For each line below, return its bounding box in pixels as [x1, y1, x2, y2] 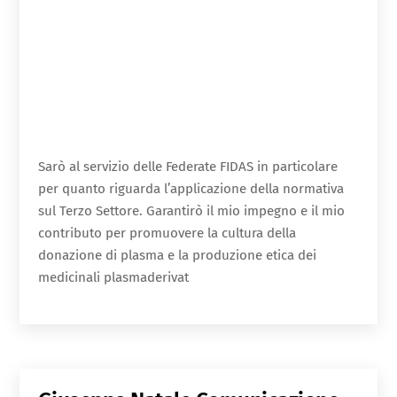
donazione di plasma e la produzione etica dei [37, 247, 316, 264]
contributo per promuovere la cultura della [37, 225, 296, 242]
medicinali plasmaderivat [37, 269, 189, 286]
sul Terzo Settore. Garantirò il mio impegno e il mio [37, 203, 345, 220]
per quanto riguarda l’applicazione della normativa [37, 181, 344, 198]
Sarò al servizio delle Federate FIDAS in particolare [37, 159, 338, 175]
